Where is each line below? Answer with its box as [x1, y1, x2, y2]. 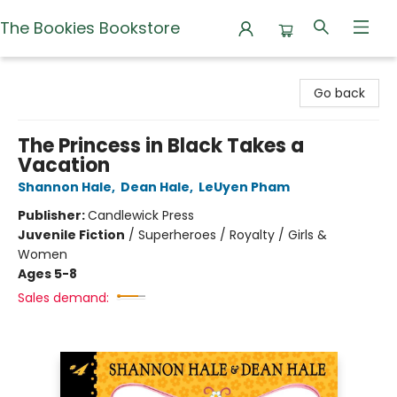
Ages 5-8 [18, 265, 77, 283]
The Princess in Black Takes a [18, 132, 304, 160]
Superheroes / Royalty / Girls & [138, 226, 327, 244]
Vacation [18, 152, 110, 179]
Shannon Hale [18, 178, 112, 196]
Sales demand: [18, 289, 109, 307]
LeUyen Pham [198, 178, 290, 196]
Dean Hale [121, 178, 190, 196]
